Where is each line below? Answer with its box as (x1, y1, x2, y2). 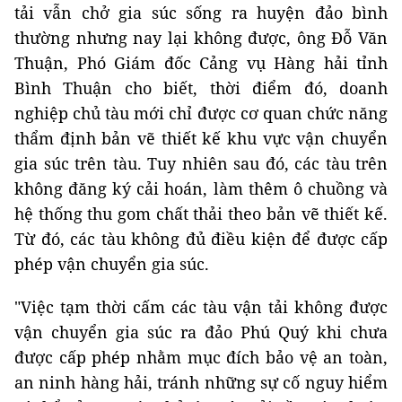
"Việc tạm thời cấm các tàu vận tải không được (14, 295, 388, 318)
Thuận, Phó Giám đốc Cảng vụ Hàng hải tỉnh (14, 51, 388, 74)
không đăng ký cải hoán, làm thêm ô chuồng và (14, 177, 388, 199)
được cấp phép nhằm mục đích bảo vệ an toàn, (14, 345, 388, 368)
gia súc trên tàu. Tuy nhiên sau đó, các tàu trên (14, 152, 388, 174)
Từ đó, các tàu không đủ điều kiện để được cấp (14, 227, 388, 249)
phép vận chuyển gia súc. (14, 252, 209, 275)
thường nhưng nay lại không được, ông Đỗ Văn (14, 26, 388, 48)
